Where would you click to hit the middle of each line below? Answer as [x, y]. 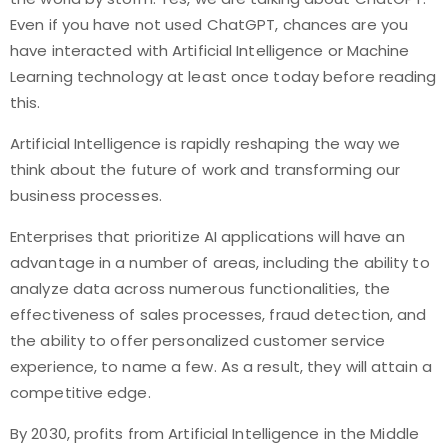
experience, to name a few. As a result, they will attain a [221, 366]
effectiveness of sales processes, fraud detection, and [218, 314]
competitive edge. [80, 392]
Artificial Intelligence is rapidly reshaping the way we [205, 143]
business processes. [86, 195]
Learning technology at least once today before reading [223, 76]
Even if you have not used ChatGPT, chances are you [209, 24]
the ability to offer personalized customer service [198, 340]
